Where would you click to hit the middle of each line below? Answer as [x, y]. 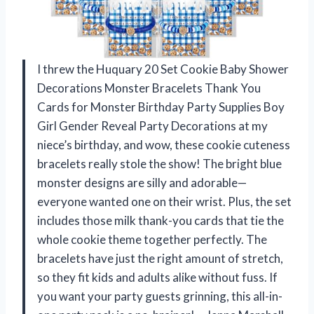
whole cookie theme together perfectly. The [152, 240]
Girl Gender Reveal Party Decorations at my [152, 126]
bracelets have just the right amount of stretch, [160, 259]
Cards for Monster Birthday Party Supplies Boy [161, 107]
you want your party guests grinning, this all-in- [160, 296]
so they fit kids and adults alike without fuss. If [157, 278]
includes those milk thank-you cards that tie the [161, 221]
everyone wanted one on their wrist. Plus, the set [164, 202]
